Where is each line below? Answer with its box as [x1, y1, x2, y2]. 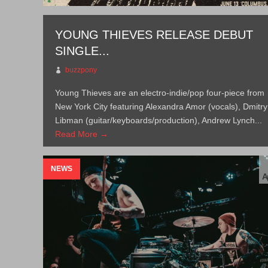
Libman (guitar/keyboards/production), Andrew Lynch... [55, 115, 263, 125]
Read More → [55, 129, 109, 139]
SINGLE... [55, 44, 110, 57]
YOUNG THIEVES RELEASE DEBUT [55, 28, 254, 41]
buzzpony [65, 66, 98, 74]
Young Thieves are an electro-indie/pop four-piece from [55, 88, 265, 98]
